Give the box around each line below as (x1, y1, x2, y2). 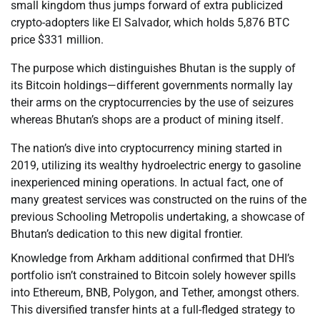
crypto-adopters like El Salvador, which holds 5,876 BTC (11, 16, 289, 30)
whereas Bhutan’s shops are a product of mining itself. (11, 113, 284, 127)
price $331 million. (11, 33, 104, 47)
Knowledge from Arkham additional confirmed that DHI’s (11, 251, 294, 266)
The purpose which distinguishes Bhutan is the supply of (11, 61, 296, 76)
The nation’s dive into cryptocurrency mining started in (11, 141, 282, 156)
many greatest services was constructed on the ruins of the (11, 193, 306, 207)
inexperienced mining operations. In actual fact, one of (11, 176, 284, 190)
